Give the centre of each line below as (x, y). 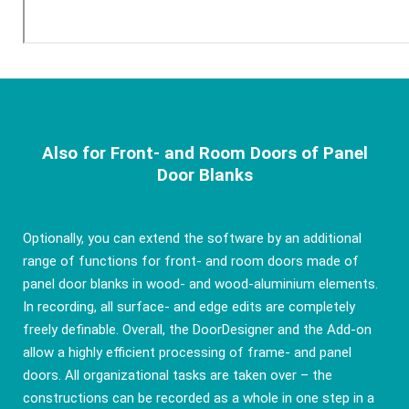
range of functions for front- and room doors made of (190, 261)
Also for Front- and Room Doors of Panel (204, 153)
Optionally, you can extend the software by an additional (192, 238)
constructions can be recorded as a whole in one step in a (198, 398)
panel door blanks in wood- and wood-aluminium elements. (200, 283)
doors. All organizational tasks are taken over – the (177, 375)
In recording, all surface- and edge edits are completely (189, 306)
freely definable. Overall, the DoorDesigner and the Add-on (197, 329)
